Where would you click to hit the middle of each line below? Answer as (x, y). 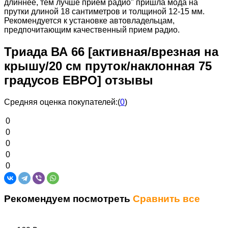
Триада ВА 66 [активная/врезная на (111, 51)
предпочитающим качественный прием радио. (92, 30)
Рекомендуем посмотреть (68, 199)
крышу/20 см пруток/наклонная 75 (108, 66)
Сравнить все (166, 199)
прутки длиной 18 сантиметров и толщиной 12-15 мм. (104, 11)
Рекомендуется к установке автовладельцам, (89, 20)
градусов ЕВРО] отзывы (79, 80)
